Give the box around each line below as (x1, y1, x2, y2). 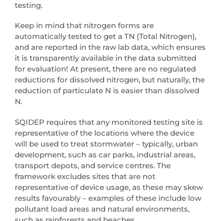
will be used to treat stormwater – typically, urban (15, 139, 198, 148)
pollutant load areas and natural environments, (15, 204, 189, 214)
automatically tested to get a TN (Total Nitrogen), (15, 32, 196, 41)
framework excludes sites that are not (15, 171, 155, 181)
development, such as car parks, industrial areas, (15, 149, 195, 159)
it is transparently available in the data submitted (15, 53, 196, 63)
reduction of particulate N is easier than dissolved (15, 86, 199, 96)
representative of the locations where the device (15, 128, 194, 138)
